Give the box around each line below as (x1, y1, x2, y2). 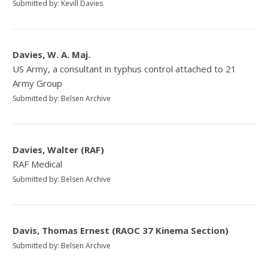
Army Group (13, 77, 63, 89)
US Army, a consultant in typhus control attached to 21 (13, 62, 237, 75)
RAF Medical (13, 157, 63, 170)
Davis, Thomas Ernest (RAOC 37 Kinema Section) (13, 224, 229, 236)
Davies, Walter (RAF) (13, 143, 105, 156)
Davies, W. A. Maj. (13, 48, 91, 60)
